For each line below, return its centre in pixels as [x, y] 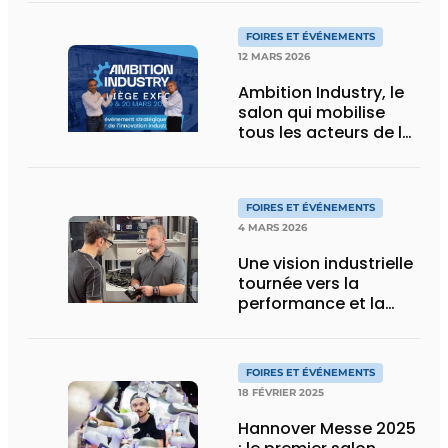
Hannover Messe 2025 [327, 428]
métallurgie [284, 27]
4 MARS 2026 [272, 227]
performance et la [311, 303]
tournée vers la [298, 283]
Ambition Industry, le [321, 92]
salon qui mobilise [311, 112]
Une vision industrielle [325, 263]
